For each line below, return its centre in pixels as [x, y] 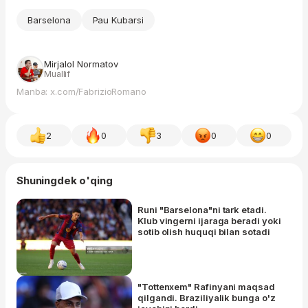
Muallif [57, 74]
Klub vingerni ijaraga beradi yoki [209, 221]
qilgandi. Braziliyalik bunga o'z [207, 298]
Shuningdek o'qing [65, 181]
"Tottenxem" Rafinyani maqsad [206, 287]
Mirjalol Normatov [81, 64]
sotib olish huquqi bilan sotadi [204, 232]
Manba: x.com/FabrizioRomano [81, 92]
